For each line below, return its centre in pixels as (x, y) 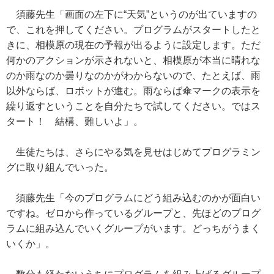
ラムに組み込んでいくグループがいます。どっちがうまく (133, 229)
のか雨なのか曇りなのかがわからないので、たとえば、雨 (133, 76)
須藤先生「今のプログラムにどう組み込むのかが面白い (133, 198)
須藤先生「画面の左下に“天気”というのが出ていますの (131, 15)
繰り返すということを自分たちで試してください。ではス (133, 106)
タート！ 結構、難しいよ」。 (75, 122)
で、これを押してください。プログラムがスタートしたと (133, 30)
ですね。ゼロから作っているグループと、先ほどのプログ (133, 213)
